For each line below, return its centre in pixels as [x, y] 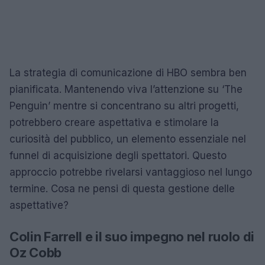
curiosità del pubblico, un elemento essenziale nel [128, 139]
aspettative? [39, 205]
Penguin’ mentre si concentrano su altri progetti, [124, 106]
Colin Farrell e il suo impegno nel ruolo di [132, 236]
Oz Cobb [35, 252]
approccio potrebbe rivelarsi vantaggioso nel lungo [131, 172]
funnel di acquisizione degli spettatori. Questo [118, 155]
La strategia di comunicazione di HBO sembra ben [128, 72]
